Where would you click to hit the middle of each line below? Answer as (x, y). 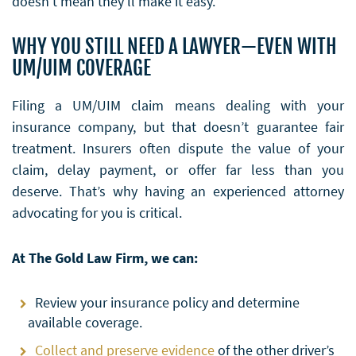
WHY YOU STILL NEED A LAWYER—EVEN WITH (174, 46)
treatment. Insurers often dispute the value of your (178, 148)
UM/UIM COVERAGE (81, 68)
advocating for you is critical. (97, 212)
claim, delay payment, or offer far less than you (178, 169)
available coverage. (85, 322)
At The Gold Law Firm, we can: (105, 257)
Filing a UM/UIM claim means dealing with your (178, 105)
